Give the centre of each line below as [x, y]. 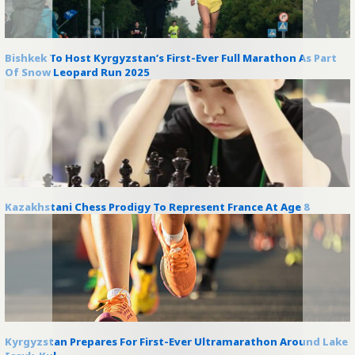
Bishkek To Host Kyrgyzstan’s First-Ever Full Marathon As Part [171, 58]
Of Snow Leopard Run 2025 [77, 72]
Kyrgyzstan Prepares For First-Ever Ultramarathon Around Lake [176, 342]
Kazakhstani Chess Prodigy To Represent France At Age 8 [157, 207]
